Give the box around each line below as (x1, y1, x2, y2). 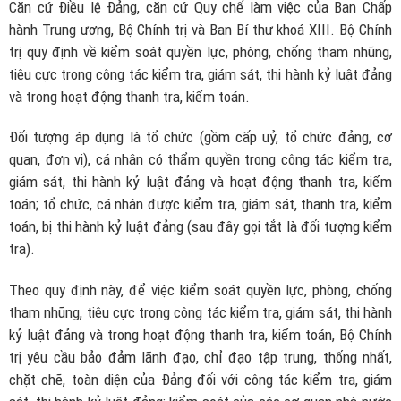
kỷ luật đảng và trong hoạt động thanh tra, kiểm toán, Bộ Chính (9, 325, 392, 344)
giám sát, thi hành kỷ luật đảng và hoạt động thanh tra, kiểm (9, 173, 392, 192)
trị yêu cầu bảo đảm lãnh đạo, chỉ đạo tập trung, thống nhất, (9, 347, 392, 366)
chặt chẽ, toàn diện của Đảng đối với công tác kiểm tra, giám (9, 370, 392, 388)
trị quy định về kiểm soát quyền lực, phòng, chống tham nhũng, (9, 42, 392, 61)
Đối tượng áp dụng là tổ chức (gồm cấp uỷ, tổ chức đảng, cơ (9, 128, 392, 147)
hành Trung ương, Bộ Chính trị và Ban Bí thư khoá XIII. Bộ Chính (9, 20, 392, 38)
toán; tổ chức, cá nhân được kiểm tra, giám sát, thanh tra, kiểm (9, 195, 392, 214)
